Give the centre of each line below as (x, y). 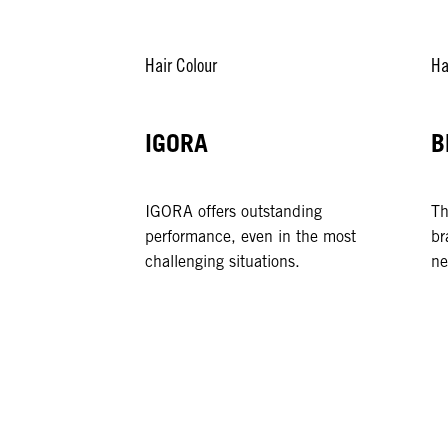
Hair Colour (181, 65)
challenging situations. (223, 262)
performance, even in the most (251, 237)
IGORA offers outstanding (234, 212)
